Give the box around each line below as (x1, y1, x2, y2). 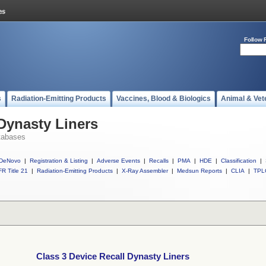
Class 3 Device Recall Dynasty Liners (36, 252, 189, 261)
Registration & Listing (30, 157, 88, 164)
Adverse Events (97, 157, 140, 164)
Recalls (149, 157, 169, 164)
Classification (221, 157, 256, 164)
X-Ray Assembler (122, 167, 168, 174)
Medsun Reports (177, 167, 222, 174)
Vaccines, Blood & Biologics (116, 94, 211, 103)
